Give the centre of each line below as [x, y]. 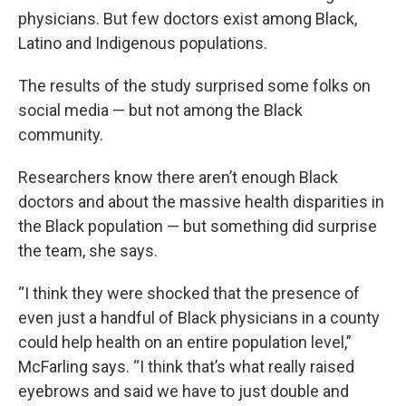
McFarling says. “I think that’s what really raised [186, 367]
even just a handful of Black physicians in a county [199, 318]
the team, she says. [88, 251]
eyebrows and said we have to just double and [184, 391]
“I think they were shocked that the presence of [189, 293]
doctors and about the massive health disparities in [201, 202]
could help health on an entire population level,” [185, 342]
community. [61, 135]
